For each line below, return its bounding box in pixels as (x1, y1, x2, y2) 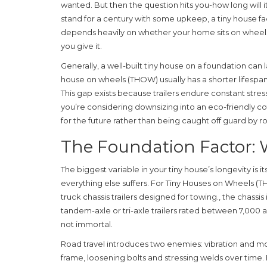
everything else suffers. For (61, 178, 166, 188)
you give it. (61, 41, 102, 51)
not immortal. (61, 219, 113, 229)
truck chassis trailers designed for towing (61, 191, 217, 201)
